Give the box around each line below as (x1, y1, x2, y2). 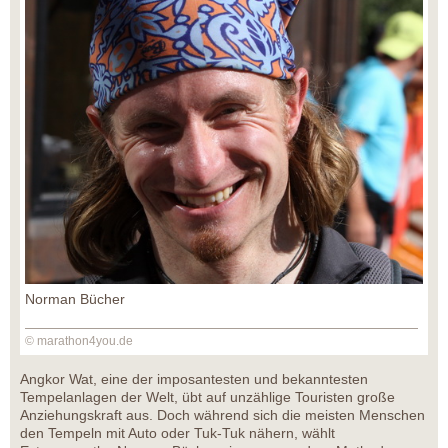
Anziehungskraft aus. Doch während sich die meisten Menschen (20, 406, 425, 423)
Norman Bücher (25, 290, 125, 307)
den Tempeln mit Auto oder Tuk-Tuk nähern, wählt (20, 424, 335, 441)
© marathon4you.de (25, 333, 133, 348)
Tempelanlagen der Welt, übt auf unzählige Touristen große (20, 388, 395, 405)
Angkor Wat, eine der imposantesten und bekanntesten (20, 370, 368, 387)
